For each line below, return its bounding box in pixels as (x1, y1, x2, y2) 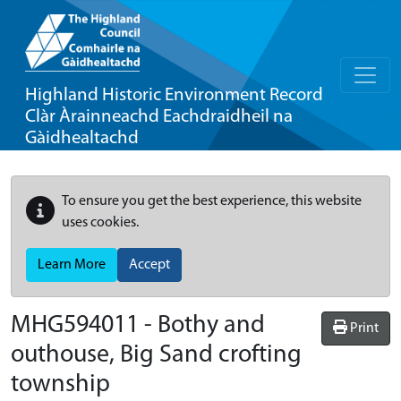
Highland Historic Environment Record (25, 86, 323, 105)
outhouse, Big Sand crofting (11, 343, 302, 368)
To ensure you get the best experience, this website (62, 194, 362, 209)
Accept (129, 258, 170, 272)
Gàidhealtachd (25, 129, 139, 148)
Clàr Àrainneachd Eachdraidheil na (25, 107, 293, 126)
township (11, 372, 110, 397)
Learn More (38, 258, 106, 272)
